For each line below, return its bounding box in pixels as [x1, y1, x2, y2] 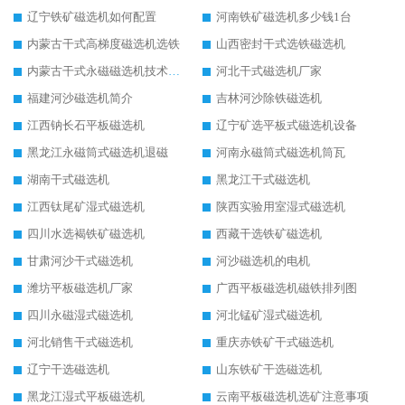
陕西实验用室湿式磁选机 [216, 200, 345, 214]
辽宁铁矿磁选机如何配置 [27, 10, 156, 24]
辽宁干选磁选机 [27, 363, 109, 377]
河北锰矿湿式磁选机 [216, 308, 322, 323]
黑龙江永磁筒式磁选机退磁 [27, 146, 168, 160]
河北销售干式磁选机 [27, 335, 133, 350]
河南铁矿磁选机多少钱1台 [216, 10, 352, 24]
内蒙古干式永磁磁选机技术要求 [168, 64, 180, 79]
